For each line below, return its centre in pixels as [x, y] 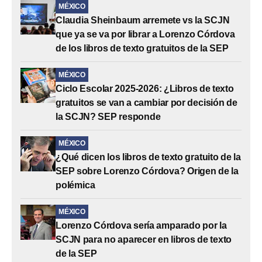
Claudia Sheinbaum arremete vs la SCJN [143, 20]
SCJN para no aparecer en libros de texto [144, 239]
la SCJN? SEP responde [108, 116]
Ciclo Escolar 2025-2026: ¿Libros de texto [145, 88]
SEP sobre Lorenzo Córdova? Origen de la [147, 171]
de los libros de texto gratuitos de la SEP [142, 48]
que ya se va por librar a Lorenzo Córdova [145, 34]
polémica [75, 185]
